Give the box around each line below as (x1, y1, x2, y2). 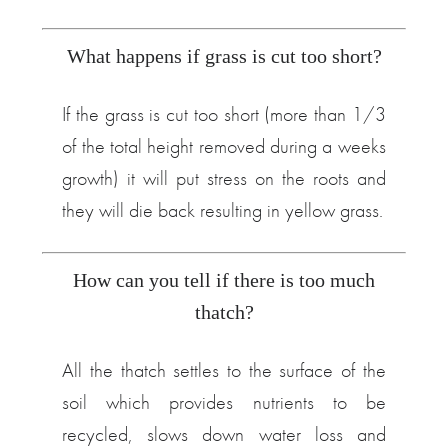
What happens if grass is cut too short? (66, 45, 382, 67)
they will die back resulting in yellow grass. (62, 197, 384, 223)
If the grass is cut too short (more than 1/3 (62, 101, 386, 127)
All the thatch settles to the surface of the (62, 357, 386, 383)
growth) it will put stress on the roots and (62, 165, 386, 191)
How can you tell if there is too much (73, 269, 375, 291)
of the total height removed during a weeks (62, 133, 386, 159)
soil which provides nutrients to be (62, 389, 386, 415)
